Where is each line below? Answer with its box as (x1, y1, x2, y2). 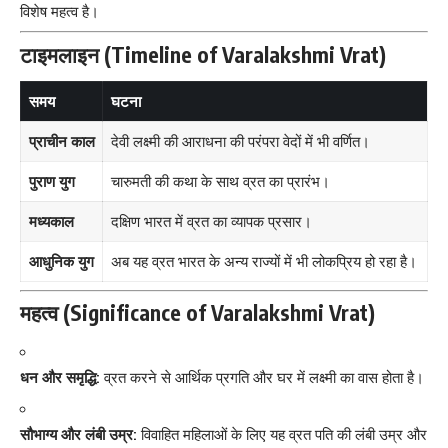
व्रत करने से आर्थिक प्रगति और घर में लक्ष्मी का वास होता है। (100, 367, 424, 387)
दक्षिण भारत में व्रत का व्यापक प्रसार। (110, 212, 312, 232)
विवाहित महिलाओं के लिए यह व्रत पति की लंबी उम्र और (137, 425, 427, 445)
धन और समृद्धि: (20, 367, 100, 387)
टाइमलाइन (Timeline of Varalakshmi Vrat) (20, 40, 386, 68)
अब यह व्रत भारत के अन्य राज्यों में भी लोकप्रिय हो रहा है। (110, 252, 417, 272)
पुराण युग (28, 172, 75, 192)
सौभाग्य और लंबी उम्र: (20, 425, 137, 445)
